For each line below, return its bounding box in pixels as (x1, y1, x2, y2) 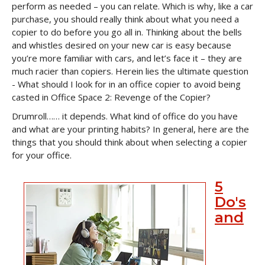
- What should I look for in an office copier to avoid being (12, 78, 241, 90)
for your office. (12, 149, 72, 161)
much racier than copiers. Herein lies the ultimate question (12, 65, 248, 77)
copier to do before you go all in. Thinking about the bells (12, 26, 242, 38)
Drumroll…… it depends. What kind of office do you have (12, 110, 238, 122)
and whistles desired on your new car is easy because (12, 39, 231, 51)
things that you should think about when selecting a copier (12, 136, 247, 148)
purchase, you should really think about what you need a (12, 13, 239, 25)
